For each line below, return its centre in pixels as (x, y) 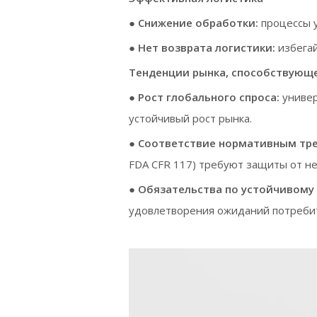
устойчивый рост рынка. (190, 119)
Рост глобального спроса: (210, 97)
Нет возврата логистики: (208, 48)
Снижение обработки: (200, 23)
